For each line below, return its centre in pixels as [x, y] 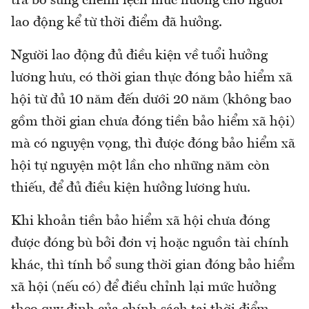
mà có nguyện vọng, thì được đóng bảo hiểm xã [153, 144]
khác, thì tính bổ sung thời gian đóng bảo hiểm [153, 266]
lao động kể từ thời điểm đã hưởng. [117, 23]
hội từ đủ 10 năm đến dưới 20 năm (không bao [151, 100]
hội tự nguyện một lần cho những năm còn [140, 167]
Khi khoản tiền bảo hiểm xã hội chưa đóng [140, 222]
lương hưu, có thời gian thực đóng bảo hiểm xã [152, 78]
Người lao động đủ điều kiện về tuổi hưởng [139, 56]
